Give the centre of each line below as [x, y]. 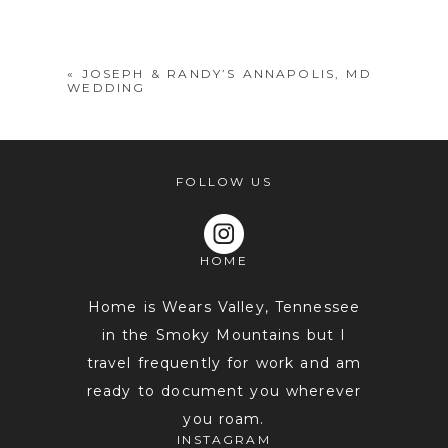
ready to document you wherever [224, 391]
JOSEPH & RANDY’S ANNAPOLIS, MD [226, 73]
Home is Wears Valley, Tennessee [224, 307]
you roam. [224, 419]
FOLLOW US [224, 182]
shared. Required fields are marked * [216, 25]
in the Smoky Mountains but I [224, 335]
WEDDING [106, 87]
